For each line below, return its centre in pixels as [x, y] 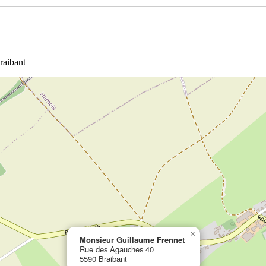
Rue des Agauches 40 [116, 249]
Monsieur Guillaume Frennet [132, 239]
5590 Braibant [103, 258]
